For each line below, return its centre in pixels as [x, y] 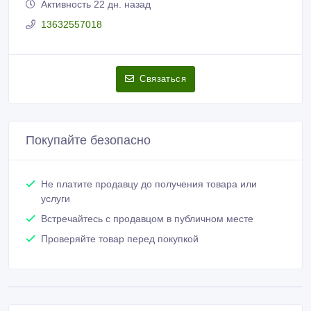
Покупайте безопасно [88, 141]
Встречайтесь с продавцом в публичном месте [147, 219]
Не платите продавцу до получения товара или [149, 184]
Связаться [163, 79]
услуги [56, 199]
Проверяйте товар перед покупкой [120, 239]
